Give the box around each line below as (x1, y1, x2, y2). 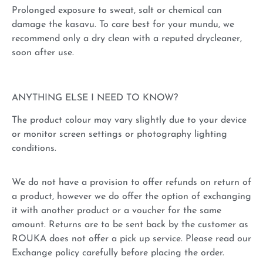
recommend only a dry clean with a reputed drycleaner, (12, 33, 242, 43)
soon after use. (12, 48, 74, 58)
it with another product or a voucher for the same (12, 206, 221, 216)
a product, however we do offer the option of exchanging (12, 192, 251, 202)
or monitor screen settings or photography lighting (12, 129, 227, 139)
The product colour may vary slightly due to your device (12, 115, 247, 125)
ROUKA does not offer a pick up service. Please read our (12, 234, 251, 244)
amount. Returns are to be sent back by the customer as (12, 220, 248, 230)
